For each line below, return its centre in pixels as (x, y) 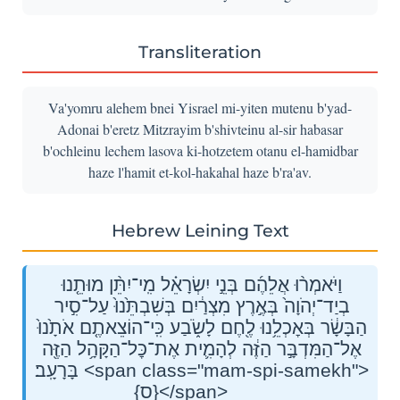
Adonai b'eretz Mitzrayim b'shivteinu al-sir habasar (200, 129)
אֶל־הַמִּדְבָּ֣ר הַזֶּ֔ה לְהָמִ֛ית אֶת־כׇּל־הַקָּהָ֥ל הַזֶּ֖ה (202, 348)
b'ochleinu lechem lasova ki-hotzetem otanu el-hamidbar (200, 150)
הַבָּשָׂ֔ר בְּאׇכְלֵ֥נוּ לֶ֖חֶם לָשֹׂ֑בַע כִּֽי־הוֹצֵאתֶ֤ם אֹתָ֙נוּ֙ (202, 327)
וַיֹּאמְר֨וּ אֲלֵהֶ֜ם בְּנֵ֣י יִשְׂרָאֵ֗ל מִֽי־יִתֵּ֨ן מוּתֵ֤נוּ (202, 284)
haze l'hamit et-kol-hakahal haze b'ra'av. (200, 171)
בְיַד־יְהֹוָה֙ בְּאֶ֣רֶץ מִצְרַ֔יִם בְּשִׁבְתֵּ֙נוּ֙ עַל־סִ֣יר (202, 305)
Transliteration (200, 51)
